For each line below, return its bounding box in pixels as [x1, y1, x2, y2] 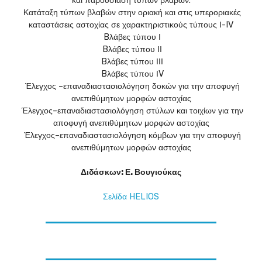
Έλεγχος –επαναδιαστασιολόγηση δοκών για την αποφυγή [22, 81, 240, 92]
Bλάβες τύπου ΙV [98, 69, 164, 80]
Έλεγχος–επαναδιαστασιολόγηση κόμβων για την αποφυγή [21, 130, 241, 141]
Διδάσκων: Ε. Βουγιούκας [81, 167, 181, 178]
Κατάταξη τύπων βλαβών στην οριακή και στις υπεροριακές [21, 8, 241, 18]
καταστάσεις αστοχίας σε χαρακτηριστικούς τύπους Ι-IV [29, 20, 233, 30]
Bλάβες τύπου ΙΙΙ [99, 57, 163, 67]
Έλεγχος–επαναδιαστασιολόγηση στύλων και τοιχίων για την [19, 106, 243, 116]
